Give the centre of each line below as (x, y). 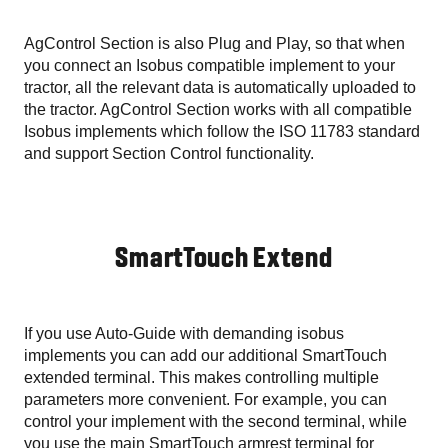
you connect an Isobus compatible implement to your (209, 65)
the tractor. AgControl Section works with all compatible (218, 109)
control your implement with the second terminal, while (215, 421)
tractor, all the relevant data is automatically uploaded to (220, 87)
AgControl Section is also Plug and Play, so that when (214, 43)
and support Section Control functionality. (169, 153)
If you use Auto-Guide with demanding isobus (184, 333)
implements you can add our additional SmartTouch (205, 355)
